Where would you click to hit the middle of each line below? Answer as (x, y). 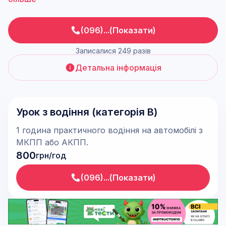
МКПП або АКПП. (52, 142)
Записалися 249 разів (113, 51)
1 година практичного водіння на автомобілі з (109, 130)
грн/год (51, 155)
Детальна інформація (118, 68)
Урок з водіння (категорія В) (87, 112)
